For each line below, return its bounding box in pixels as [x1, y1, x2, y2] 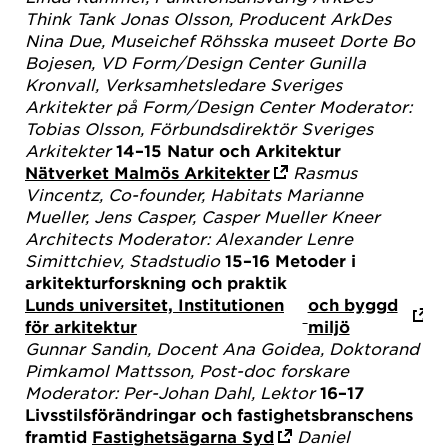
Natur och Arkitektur [167, 139, 341, 160]
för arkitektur [25, 315, 137, 336]
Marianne [286, 183, 363, 204]
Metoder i [275, 249, 356, 270]
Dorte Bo [339, 29, 415, 50]
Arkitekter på [25, 95, 137, 116]
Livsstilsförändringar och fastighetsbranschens [25, 403, 413, 424]
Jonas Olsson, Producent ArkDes [120, 7, 391, 28]
